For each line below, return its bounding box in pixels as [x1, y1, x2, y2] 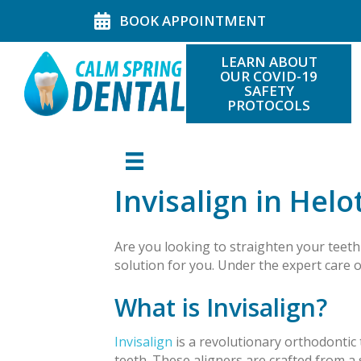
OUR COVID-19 [220, 67, 317, 85]
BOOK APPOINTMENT [119, 11, 267, 30]
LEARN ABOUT [220, 52, 317, 71]
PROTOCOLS [227, 96, 310, 114]
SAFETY [243, 81, 294, 100]
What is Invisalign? [114, 291, 327, 325]
